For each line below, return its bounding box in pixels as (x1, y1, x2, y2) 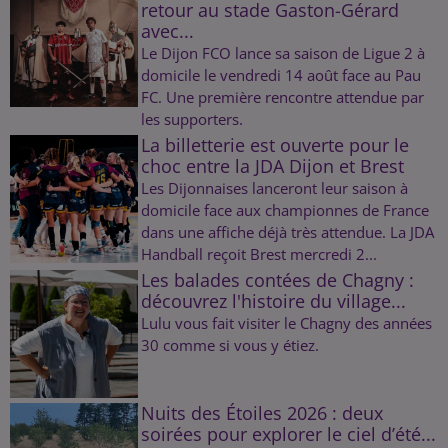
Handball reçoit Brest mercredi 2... (140, 243, 377, 264)
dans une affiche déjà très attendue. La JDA (140, 221, 434, 242)
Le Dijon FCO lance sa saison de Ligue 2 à (140, 42, 425, 63)
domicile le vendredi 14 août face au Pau (140, 64, 421, 85)
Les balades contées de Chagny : (140, 267, 414, 292)
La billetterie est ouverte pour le (140, 132, 409, 157)
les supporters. (140, 108, 243, 129)
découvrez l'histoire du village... (140, 288, 406, 313)
